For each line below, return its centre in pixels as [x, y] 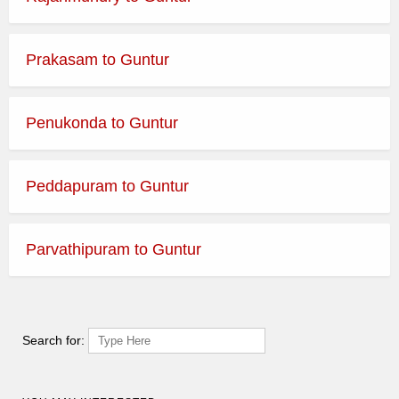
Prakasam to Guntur [98, 59]
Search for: [53, 340]
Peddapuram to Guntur [107, 186]
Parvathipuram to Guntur [114, 249]
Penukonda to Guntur [102, 122]
